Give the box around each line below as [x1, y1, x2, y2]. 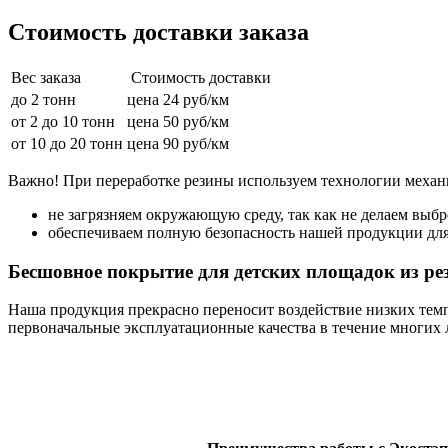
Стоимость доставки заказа [8, 19, 309, 46]
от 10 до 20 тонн [11, 135, 123, 153]
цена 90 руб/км [127, 135, 229, 153]
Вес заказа [11, 69, 81, 87]
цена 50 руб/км [127, 113, 229, 131]
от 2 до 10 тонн [11, 113, 115, 131]
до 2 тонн [11, 91, 76, 109]
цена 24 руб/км [127, 91, 229, 109]
